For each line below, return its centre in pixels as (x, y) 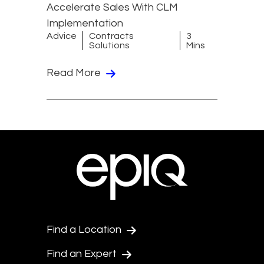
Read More (75, 73)
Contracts (111, 36)
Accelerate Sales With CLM (112, 8)
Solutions (109, 46)
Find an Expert (83, 254)
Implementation (85, 24)
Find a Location (85, 230)
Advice (62, 36)
